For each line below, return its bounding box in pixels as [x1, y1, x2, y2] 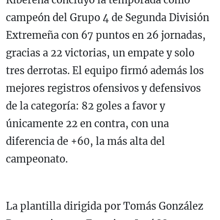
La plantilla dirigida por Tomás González [6, 199, 203, 212]
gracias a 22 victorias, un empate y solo [6, 46, 194, 59]
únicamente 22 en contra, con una [6, 117, 169, 130]
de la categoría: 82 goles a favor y [6, 99, 165, 112]
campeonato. [6, 152, 68, 165]
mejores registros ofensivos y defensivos [6, 82, 201, 94]
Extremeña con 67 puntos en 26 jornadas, [6, 28, 206, 41]
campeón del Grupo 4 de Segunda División [6, 11, 209, 24]
